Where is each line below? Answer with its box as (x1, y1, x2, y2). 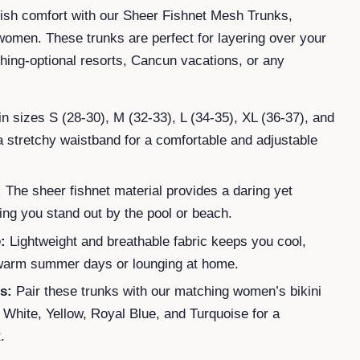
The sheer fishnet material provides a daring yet (6, 182, 292, 198)
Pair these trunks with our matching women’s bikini (16, 284, 321, 300)
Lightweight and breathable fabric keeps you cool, (10, 233, 306, 249)
